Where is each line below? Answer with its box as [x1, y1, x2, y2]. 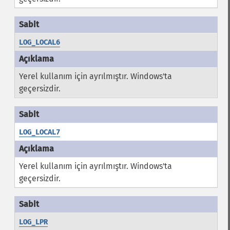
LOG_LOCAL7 [18, 128, 60, 137]
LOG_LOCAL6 [18, 38, 60, 47]
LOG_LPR [18, 218, 48, 226]
